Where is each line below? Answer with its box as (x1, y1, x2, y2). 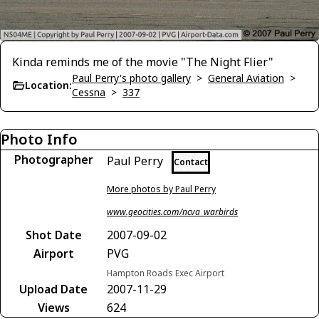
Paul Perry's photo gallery (72, 70, 191, 85)
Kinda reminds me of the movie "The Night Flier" (12, 53, 273, 70)
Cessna (72, 85, 105, 99)
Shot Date (25, 226, 82, 243)
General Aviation (208, 70, 284, 85)
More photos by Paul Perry (107, 182, 216, 195)
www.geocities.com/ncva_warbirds (107, 205, 238, 218)
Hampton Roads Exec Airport (107, 266, 224, 279)
